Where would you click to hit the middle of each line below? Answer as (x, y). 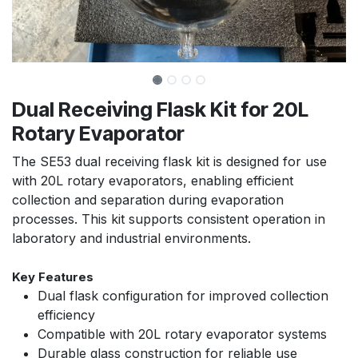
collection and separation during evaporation (148, 199)
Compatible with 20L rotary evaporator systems (182, 334)
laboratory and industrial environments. (131, 238)
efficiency (66, 314)
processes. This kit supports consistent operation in (169, 219)
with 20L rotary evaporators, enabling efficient (153, 180)
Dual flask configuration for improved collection (183, 295)
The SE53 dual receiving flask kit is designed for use (169, 161)
